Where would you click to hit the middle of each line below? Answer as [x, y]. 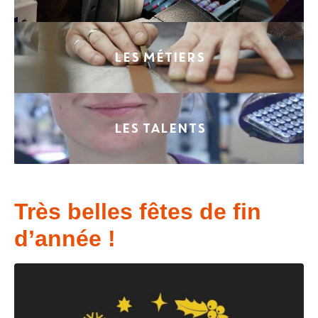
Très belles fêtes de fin [138, 211]
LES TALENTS [159, 128]
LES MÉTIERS [159, 57]
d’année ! [65, 238]
